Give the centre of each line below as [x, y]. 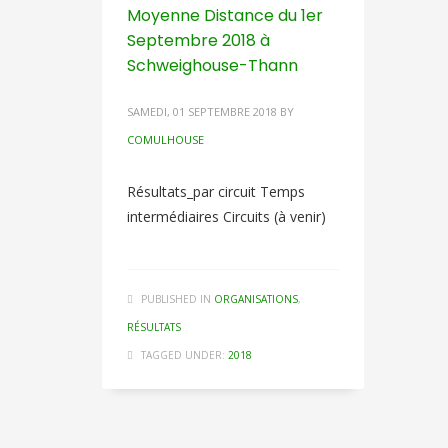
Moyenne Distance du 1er [225, 15]
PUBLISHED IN [176, 299]
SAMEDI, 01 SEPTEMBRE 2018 [202, 111]
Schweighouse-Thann [212, 65]
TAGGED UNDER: [183, 355]
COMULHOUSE [165, 139]
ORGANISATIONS [256, 299]
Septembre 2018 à [198, 40]
